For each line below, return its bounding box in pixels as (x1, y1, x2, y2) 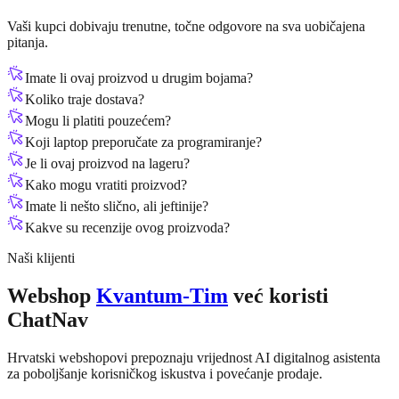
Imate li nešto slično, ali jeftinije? (25, 198, 208, 214)
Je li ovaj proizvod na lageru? (25, 155, 190, 171)
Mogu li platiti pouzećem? (25, 112, 171, 128)
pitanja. (7, 34, 48, 50)
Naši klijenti (7, 249, 75, 265)
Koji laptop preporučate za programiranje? (25, 134, 262, 150)
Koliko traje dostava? (25, 91, 144, 107)
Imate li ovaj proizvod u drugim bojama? (25, 69, 253, 85)
